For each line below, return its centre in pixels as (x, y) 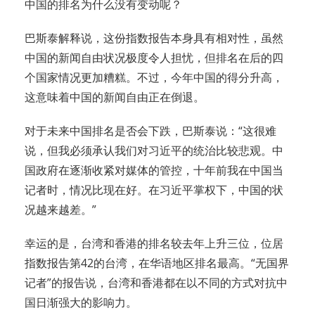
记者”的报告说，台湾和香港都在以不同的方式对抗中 (156, 283)
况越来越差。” (60, 210)
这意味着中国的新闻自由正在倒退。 (115, 97)
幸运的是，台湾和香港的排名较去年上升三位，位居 (154, 244)
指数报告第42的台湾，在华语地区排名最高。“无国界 (157, 263)
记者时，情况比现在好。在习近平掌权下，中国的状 (154, 190)
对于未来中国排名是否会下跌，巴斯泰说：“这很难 (150, 131)
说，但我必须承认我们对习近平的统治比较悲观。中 (154, 151)
